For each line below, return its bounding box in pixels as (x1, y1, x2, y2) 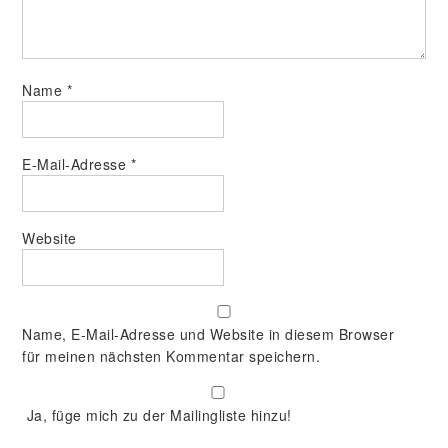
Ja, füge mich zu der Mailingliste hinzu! (22, 405, 292, 425)
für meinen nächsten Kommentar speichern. (22, 346, 321, 366)
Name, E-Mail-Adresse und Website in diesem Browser (22, 324, 395, 344)
